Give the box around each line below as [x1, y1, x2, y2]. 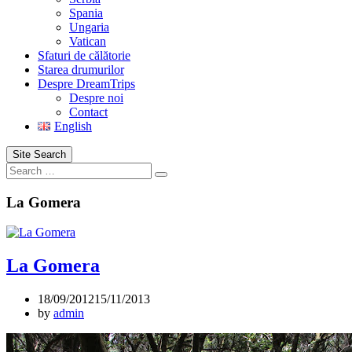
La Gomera [6, 193, 81, 211]
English [53, 119, 92, 133]
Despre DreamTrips [38, 77, 135, 90]
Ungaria [69, 20, 109, 34]
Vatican [69, 35, 106, 48]
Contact [69, 105, 108, 119]
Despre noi [69, 91, 123, 104]
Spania [69, 6, 103, 20]
